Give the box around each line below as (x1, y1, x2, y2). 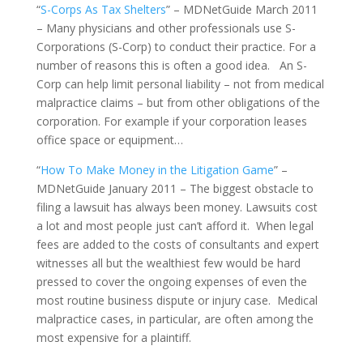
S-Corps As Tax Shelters (40, 2, 166, 17)
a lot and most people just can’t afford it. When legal (36, 218, 314, 233)
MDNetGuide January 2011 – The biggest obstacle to (36, 181, 314, 196)
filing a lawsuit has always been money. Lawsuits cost (36, 199, 318, 215)
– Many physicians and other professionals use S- (36, 20, 296, 36)
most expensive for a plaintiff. (36, 330, 191, 345)
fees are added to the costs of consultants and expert (36, 237, 319, 252)
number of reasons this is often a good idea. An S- (36, 58, 307, 73)
